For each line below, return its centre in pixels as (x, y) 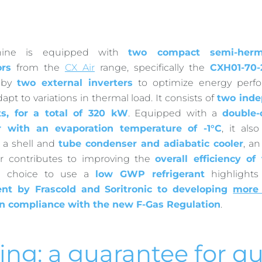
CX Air (80, 67)
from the (38, 67)
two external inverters (75, 82)
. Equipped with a (175, 113)
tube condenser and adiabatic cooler (151, 143)
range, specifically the (152, 67)
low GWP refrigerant (150, 174)
